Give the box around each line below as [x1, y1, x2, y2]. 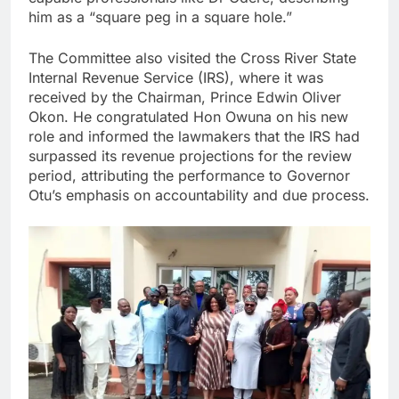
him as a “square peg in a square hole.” [28, 7, 292, 26]
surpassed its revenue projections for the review [28, 146, 352, 165]
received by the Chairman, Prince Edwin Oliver [28, 87, 341, 106]
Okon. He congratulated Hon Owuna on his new [28, 107, 348, 126]
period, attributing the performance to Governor [28, 166, 350, 184]
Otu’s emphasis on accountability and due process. [28, 185, 370, 204]
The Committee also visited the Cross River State [28, 48, 356, 67]
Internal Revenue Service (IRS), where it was [28, 68, 323, 86]
